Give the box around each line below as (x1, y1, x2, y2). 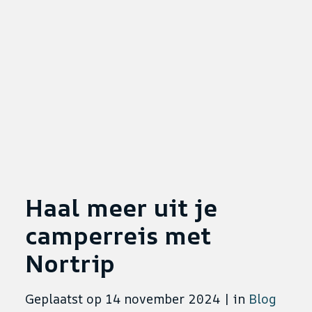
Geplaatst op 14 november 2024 (25, 290, 220, 308)
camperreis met (25, 219, 211, 252)
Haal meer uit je (25, 192, 217, 224)
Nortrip (25, 247, 115, 280)
